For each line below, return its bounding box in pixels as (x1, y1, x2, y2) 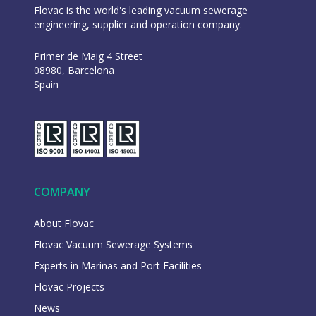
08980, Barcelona (33, 63, 114, 78)
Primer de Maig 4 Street (33, 49, 142, 63)
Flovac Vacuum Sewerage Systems (33, 237, 193, 251)
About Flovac (33, 216, 94, 230)
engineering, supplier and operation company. (33, 18, 242, 32)
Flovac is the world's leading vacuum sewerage (33, 4, 248, 18)
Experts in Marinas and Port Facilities (33, 258, 202, 272)
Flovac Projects (33, 279, 104, 293)
